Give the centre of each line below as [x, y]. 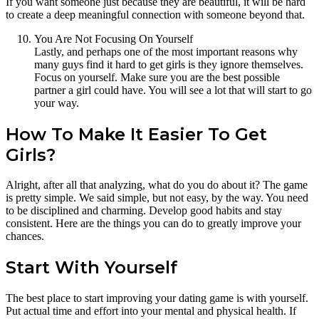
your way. [57, 103]
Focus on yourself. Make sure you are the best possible [157, 77]
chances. [25, 236]
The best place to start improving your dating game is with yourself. [157, 298]
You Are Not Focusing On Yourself [114, 38]
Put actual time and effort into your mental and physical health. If [151, 311]
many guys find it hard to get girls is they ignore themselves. [169, 64]
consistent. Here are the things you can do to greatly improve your [153, 224]
